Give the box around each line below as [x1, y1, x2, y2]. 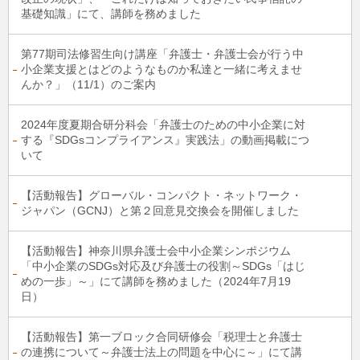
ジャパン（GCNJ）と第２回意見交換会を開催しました [21, 204, 299, 217]
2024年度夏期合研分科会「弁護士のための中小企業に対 [21, 118, 305, 131]
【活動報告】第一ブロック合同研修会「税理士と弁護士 [21, 330, 302, 343]
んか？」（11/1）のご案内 [21, 78, 156, 91]
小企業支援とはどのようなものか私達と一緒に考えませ [21, 63, 302, 76]
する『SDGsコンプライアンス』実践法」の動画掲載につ [21, 133, 309, 146]
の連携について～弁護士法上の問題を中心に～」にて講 [21, 346, 302, 358]
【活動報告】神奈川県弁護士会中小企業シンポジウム [21, 244, 291, 257]
